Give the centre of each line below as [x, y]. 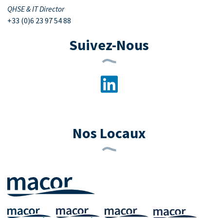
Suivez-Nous [109, 45]
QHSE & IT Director [36, 9]
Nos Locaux [109, 133]
